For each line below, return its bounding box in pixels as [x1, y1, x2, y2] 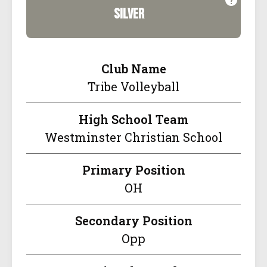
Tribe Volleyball [88, 79, 179, 95]
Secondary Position [74, 213, 193, 229]
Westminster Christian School [45, 129, 222, 145]
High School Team [79, 111, 188, 128]
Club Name [101, 61, 166, 77]
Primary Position [82, 162, 185, 178]
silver [113, 5, 144, 23]
